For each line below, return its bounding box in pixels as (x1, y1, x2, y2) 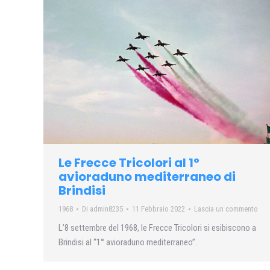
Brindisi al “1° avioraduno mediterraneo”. (58, 237, 197, 248)
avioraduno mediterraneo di (58, 168, 236, 186)
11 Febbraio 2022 (132, 204, 185, 214)
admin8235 (90, 204, 123, 214)
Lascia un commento (194, 204, 258, 214)
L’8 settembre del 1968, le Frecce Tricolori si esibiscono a (58, 222, 256, 234)
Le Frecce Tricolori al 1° (58, 154, 199, 172)
